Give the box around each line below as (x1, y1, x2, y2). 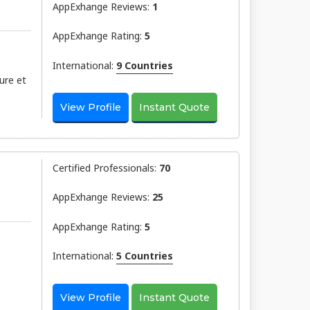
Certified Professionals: (52, 161, 159, 174)
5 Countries (116, 249, 173, 263)
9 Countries (116, 58, 173, 72)
